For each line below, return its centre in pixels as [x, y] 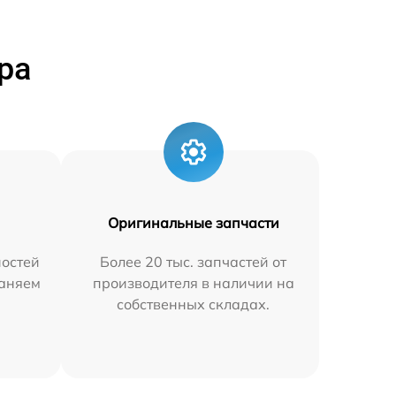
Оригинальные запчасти [193, 223]
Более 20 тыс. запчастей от [194, 262]
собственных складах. [194, 305]
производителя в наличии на [193, 283]
